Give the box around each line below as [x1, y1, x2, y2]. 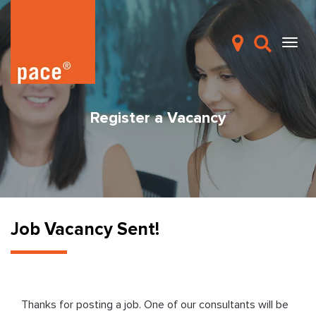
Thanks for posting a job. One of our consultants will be [21, 299, 288, 310]
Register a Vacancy [90, 109, 226, 128]
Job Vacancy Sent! [11, 219, 159, 240]
